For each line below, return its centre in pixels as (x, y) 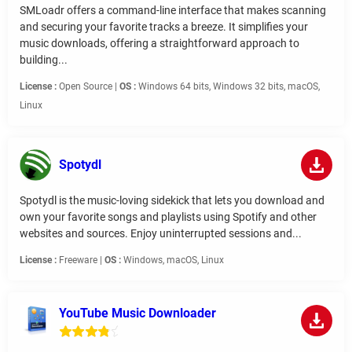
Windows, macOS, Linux (172, 260)
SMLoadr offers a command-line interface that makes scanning (173, 11)
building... (44, 60)
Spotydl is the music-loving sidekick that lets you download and (172, 201)
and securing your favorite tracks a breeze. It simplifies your (164, 27)
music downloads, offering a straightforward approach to (159, 44)
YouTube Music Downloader (137, 313)
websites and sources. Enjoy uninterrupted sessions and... (161, 234)
